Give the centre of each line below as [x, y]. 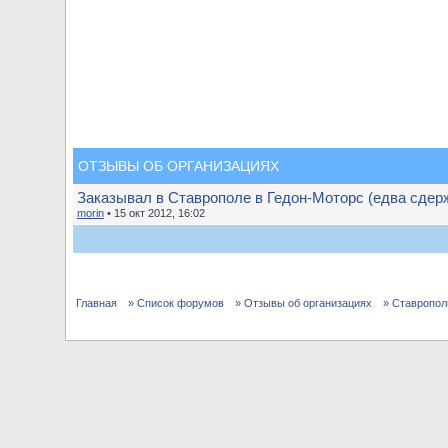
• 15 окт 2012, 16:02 [154, 213]
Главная [96, 303]
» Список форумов [176, 303]
